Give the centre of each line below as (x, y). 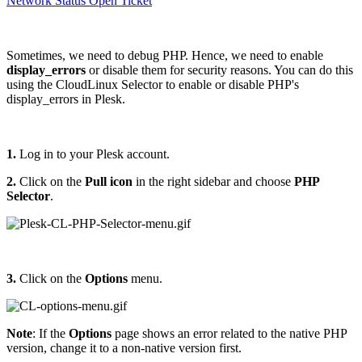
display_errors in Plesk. (66, 99)
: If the (51, 333)
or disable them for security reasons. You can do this (219, 69)
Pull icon (109, 181)
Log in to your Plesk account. (93, 154)
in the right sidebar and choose (213, 181)
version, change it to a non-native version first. (124, 347)
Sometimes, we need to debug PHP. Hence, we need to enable (165, 55)
